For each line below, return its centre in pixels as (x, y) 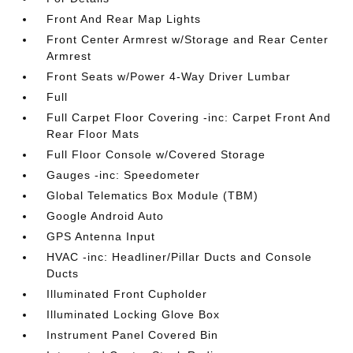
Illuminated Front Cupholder (127, 294)
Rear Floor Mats (93, 134)
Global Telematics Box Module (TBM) (153, 195)
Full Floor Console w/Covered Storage (156, 154)
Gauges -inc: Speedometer (124, 175)
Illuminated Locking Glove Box (134, 314)
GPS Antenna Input (101, 236)
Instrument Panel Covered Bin (133, 335)
